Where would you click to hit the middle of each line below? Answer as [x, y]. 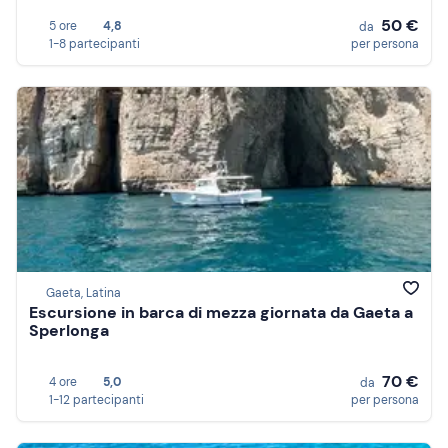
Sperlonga [69, 331]
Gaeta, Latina [83, 293]
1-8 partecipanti [94, 44]
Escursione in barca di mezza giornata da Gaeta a [221, 313]
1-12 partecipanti [96, 400]
